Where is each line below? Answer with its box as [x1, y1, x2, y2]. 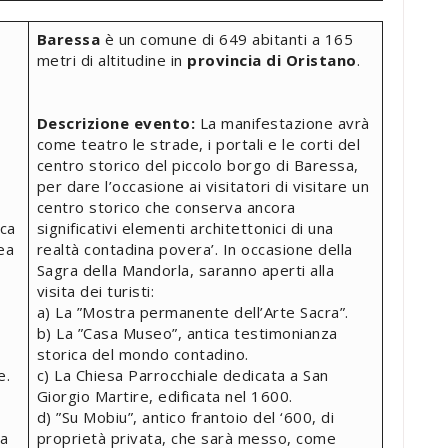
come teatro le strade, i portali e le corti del [36, 133, 360, 154]
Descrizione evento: [36, 112, 195, 133]
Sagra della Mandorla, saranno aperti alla [36, 259, 334, 280]
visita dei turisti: [36, 280, 154, 301]
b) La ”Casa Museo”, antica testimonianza [36, 322, 338, 343]
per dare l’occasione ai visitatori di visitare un [36, 175, 369, 196]
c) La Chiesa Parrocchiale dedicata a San [36, 364, 329, 385]
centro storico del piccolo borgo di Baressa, [36, 154, 359, 175]
